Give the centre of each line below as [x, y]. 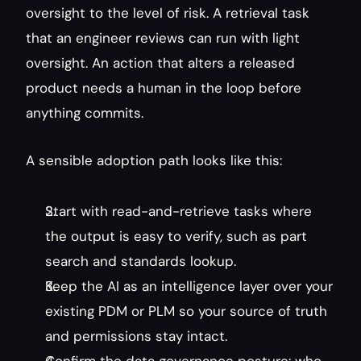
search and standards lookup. [141, 261]
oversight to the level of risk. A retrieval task [168, 13]
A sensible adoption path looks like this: [154, 160]
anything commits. [85, 113]
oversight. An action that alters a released [160, 63]
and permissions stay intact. [136, 336]
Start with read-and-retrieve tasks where [178, 211]
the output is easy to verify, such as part [176, 236]
